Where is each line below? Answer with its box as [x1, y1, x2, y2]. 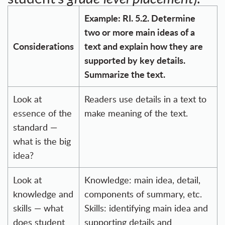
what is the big [13, 135, 71, 148]
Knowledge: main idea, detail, [84, 174, 200, 186]
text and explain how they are [84, 40, 203, 53]
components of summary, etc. [84, 188, 202, 200]
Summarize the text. [84, 68, 165, 81]
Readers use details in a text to [84, 93, 206, 105]
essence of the [13, 107, 72, 120]
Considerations [13, 40, 74, 53]
